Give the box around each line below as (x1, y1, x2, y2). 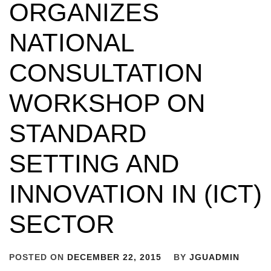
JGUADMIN (189, 252, 240, 262)
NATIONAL (9, 28, 133, 57)
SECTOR (9, 210, 114, 238)
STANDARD (9, 119, 146, 148)
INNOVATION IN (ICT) (9, 180, 262, 208)
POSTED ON (9, 252, 67, 262)
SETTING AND (9, 149, 179, 178)
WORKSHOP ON (9, 89, 205, 117)
